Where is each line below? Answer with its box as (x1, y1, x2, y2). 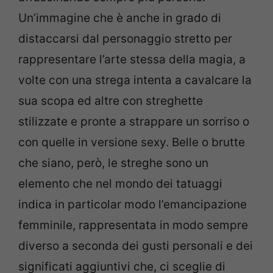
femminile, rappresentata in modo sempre (18, 218, 248, 233)
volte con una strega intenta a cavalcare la (18, 73, 252, 88)
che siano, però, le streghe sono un (18, 156, 208, 171)
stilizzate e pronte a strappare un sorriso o (18, 115, 249, 129)
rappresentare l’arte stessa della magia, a (18, 52, 246, 67)
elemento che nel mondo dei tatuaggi (18, 177, 222, 191)
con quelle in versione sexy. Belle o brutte (18, 135, 245, 150)
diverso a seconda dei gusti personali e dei (18, 239, 253, 253)
